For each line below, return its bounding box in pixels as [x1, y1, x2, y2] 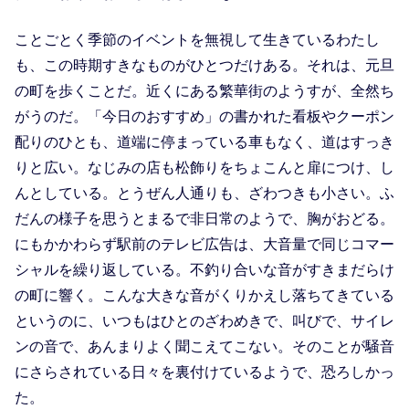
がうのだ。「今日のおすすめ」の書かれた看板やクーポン [15, 108, 394, 124]
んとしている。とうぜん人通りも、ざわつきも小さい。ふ [15, 184, 394, 201]
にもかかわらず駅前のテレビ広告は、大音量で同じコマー [15, 236, 394, 252]
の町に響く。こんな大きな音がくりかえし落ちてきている [15, 287, 394, 303]
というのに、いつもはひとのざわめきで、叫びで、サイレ [15, 312, 394, 329]
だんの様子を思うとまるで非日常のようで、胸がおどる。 [15, 210, 394, 226]
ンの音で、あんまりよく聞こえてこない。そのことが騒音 [15, 338, 394, 354]
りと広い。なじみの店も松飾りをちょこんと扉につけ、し [15, 159, 394, 175]
